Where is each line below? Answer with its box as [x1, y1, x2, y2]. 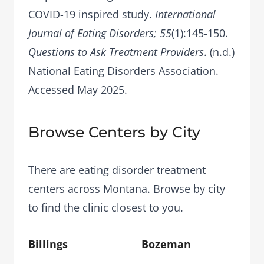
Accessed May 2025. [28, 82, 127, 97]
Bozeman [141, 237, 191, 251]
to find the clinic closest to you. [28, 200, 183, 214]
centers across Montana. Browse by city [28, 181, 225, 196]
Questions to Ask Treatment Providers [28, 45, 204, 59]
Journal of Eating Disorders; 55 [28, 26, 171, 40]
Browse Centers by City [28, 123, 200, 141]
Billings [28, 237, 68, 251]
